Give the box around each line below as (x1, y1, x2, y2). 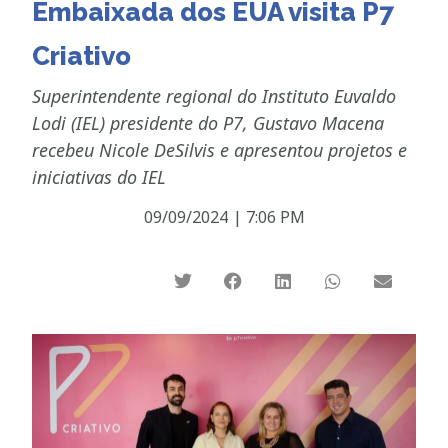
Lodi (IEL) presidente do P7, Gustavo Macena (32, 110, 385, 135)
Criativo (32, 40, 132, 71)
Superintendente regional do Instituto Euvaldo (32, 83, 397, 108)
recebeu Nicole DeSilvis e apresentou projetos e (32, 137, 408, 162)
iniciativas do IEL (32, 164, 167, 189)
